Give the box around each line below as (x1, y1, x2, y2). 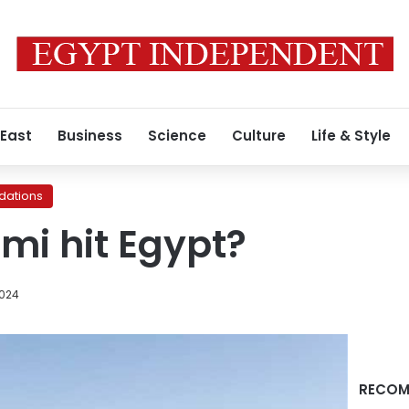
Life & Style (311, 126, 391, 145)
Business (58, 126, 122, 145)
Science (148, 126, 206, 145)
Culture (232, 126, 286, 145)
